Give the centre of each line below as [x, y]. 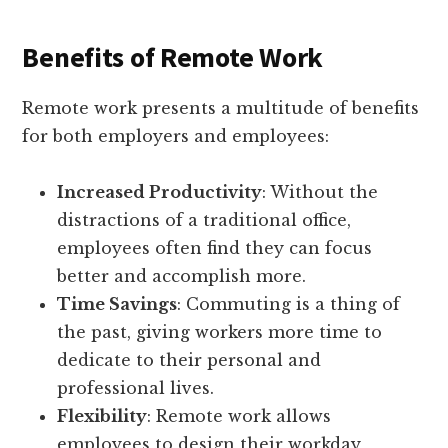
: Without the [320, 192]
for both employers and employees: [176, 136]
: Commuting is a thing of [289, 304]
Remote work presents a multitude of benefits [221, 108]
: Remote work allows [239, 416]
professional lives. [136, 388]
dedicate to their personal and [189, 360]
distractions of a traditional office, [204, 220]
